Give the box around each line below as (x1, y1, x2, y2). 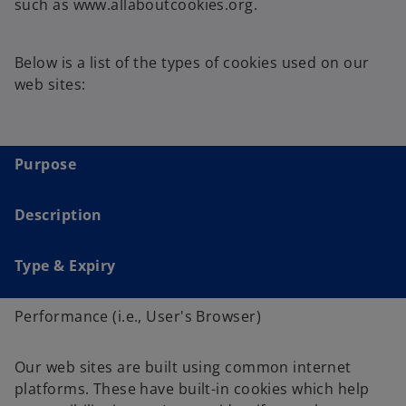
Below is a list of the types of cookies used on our (14, 53, 370, 72)
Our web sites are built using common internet (14, 357, 352, 377)
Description (14, 205, 102, 225)
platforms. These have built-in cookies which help (14, 379, 370, 399)
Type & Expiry (14, 256, 116, 275)
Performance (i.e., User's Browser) (14, 306, 261, 326)
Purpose (14, 154, 77, 174)
